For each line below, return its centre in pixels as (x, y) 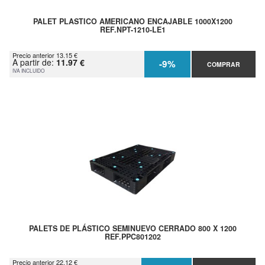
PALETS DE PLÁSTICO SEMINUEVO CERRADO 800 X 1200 (132, 228)
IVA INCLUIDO (29, 70)
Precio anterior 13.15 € (45, 55)
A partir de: (34, 62)
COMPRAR (223, 64)
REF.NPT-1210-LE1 (132, 29)
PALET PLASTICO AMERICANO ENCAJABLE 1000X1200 (132, 21)
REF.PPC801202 (132, 236)
